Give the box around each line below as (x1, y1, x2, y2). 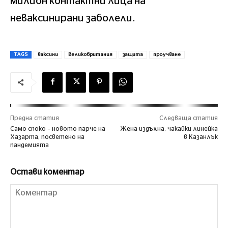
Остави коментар (10, 167, 84, 176)
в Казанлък (183, 133, 218, 140)
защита (123, 51, 143, 57)
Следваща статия (159, 115, 218, 121)
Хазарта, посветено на (10, 133, 84, 140)
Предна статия (10, 115, 59, 121)
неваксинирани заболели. (10, 13, 135, 23)
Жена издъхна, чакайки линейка (120, 125, 218, 132)
